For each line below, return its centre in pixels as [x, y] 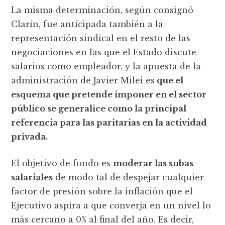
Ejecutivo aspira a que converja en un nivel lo [111, 205]
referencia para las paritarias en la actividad [109, 122]
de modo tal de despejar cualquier [129, 177]
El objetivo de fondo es [62, 163]
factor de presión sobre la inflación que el [102, 191]
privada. [30, 136]
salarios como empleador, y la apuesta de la [106, 66]
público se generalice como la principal [99, 108]
